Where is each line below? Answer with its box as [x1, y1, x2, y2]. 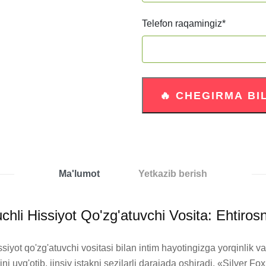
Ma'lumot [59, 169, 100, 179]
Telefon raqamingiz [142, 18, 222, 28]
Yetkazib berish [138, 169, 207, 179]
